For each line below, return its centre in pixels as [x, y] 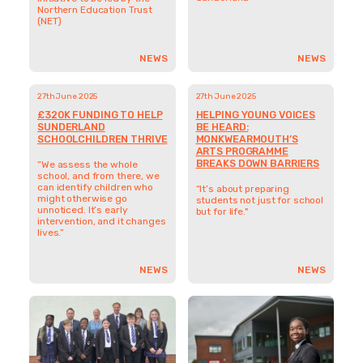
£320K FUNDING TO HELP [100, 114]
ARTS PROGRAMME [242, 151]
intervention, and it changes [102, 221]
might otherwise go [82, 198]
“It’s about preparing [242, 188]
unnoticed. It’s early [83, 209]
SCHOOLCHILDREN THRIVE [102, 139]
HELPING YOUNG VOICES [255, 114]
